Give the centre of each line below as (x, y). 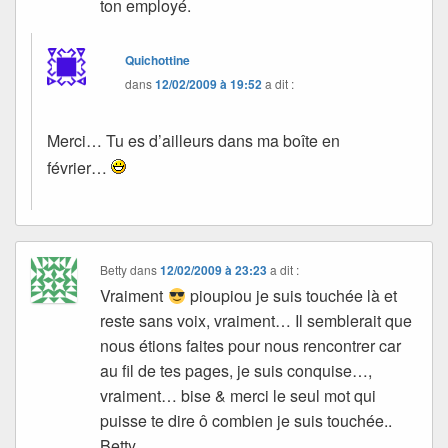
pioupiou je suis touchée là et (291, 295)
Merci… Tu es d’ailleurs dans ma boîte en (193, 140)
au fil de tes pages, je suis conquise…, (236, 370)
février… (79, 167)
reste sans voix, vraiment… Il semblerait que (256, 320)
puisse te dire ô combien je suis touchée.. (246, 420)
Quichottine (158, 59)
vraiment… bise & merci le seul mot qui (238, 395)
